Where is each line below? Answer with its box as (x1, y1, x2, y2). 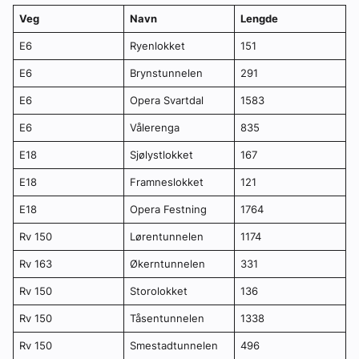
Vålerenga (129, 121, 179, 135)
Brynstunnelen (129, 67, 203, 80)
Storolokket (129, 284, 188, 298)
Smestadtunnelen (129, 339, 218, 353)
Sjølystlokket (129, 148, 193, 162)
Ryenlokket (129, 39, 185, 53)
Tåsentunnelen (129, 312, 204, 325)
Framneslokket (129, 175, 204, 189)
